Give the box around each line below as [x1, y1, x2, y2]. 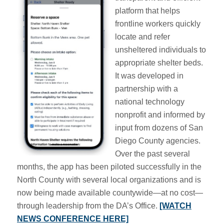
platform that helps [114, 6, 180, 15]
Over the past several [114, 149, 190, 158]
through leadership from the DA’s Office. [16, 201, 159, 210]
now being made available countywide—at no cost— [16, 188, 203, 197]
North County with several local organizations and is [16, 175, 201, 184]
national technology [114, 97, 184, 106]
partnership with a [114, 84, 178, 93]
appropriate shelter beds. [114, 58, 203, 67]
